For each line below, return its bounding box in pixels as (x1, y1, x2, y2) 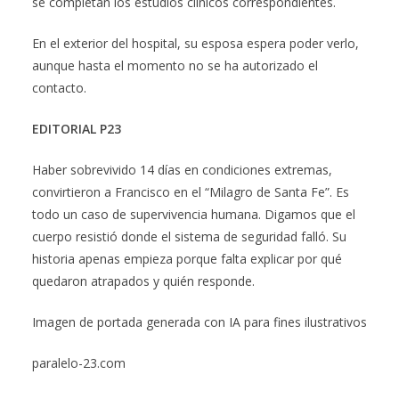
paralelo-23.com (32, 354, 126, 371)
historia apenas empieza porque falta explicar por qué (32, 249, 342, 267)
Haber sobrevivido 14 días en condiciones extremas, (32, 160, 332, 178)
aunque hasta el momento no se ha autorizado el (32, 56, 318, 74)
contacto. (32, 78, 86, 96)
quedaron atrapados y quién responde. (32, 272, 255, 289)
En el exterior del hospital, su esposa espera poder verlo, (32, 34, 359, 52)
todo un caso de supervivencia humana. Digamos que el (32, 205, 355, 223)
